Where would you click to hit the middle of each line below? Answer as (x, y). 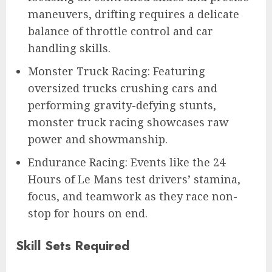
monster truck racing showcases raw (128, 122)
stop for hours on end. (88, 213)
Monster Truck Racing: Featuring (117, 71)
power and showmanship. (98, 139)
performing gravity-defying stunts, (122, 105)
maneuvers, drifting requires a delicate (134, 14)
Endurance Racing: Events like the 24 (127, 162)
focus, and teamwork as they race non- (133, 196)
